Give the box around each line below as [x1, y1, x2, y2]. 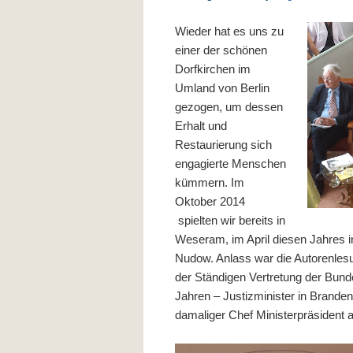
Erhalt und [175, 119, 227, 133]
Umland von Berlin [175, 81, 269, 95]
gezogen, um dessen [175, 100, 283, 114]
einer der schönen [175, 43, 267, 58]
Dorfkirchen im [175, 62, 251, 76]
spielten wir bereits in [175, 214, 285, 228]
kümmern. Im [175, 176, 244, 190]
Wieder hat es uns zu [175, 24, 284, 39]
